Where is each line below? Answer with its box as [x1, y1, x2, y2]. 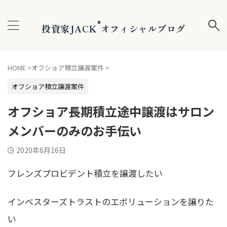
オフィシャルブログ [100, 21, 185, 35]
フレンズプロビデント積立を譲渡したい [8, 167, 163, 179]
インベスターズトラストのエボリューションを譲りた [8, 195, 214, 208]
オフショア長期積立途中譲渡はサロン [8, 102, 214, 120]
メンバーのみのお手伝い [8, 122, 141, 139]
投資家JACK [42, 21, 97, 35]
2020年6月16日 [16, 145, 66, 155]
